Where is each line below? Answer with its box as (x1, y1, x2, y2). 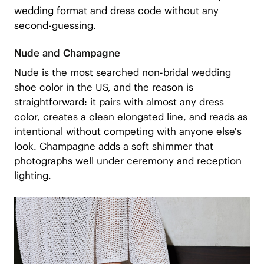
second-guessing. (14, 18, 96, 32)
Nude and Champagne (14, 47, 120, 60)
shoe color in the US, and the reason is (14, 80, 193, 94)
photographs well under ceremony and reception (14, 154, 242, 167)
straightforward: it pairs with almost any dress (14, 95, 224, 108)
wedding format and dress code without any (14, 4, 219, 17)
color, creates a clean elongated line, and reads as (14, 110, 247, 123)
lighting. (14, 169, 51, 182)
